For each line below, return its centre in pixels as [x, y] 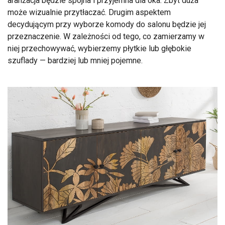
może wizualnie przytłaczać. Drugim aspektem [89, 12]
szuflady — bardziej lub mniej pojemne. [76, 60]
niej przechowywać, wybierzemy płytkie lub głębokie [99, 48]
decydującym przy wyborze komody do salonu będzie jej [107, 24]
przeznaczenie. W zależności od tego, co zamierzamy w [106, 36]
